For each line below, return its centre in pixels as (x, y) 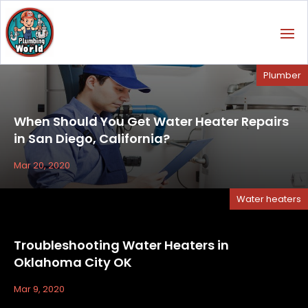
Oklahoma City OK (73, 263)
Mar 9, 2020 (39, 289)
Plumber (282, 76)
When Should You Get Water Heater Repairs (151, 122)
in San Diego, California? (92, 139)
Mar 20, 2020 (42, 166)
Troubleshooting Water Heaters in (121, 245)
